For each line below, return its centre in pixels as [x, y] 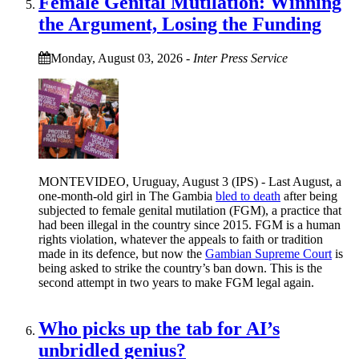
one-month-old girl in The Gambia [127, 196]
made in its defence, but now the [122, 253]
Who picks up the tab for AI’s [159, 329]
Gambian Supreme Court [268, 253]
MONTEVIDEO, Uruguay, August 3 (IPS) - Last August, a [190, 181]
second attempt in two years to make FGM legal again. [176, 282]
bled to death [248, 196]
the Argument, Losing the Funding [180, 24]
